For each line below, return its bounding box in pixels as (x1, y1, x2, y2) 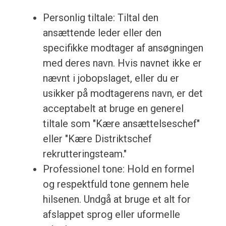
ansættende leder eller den (42, 27, 161, 39)
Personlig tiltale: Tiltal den (42, 12, 158, 24)
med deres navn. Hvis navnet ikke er (42, 57, 202, 70)
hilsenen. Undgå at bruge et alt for (42, 193, 191, 206)
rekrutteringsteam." (42, 148, 127, 160)
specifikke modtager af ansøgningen (42, 42, 203, 54)
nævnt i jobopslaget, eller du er (42, 72, 179, 85)
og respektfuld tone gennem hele (42, 178, 189, 191)
